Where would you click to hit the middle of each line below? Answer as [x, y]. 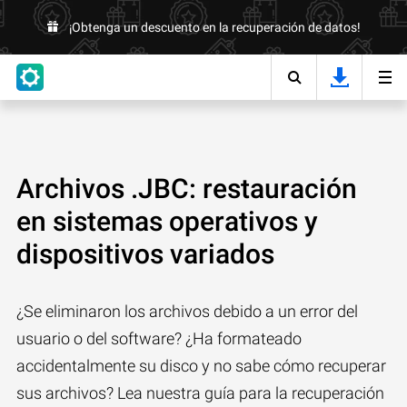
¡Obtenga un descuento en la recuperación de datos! [214, 27]
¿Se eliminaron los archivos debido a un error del [187, 311]
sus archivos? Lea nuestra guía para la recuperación [200, 393]
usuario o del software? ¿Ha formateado [159, 338]
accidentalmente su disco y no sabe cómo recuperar [201, 366]
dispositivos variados [145, 254]
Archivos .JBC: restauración [187, 189]
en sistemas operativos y [167, 221]
